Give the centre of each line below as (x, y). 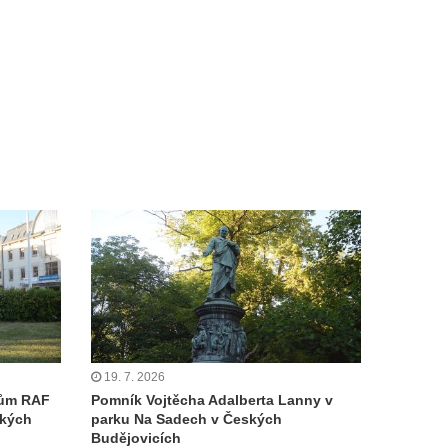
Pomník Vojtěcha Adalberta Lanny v (212, 399)
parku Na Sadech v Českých (186, 418)
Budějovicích (136, 437)
